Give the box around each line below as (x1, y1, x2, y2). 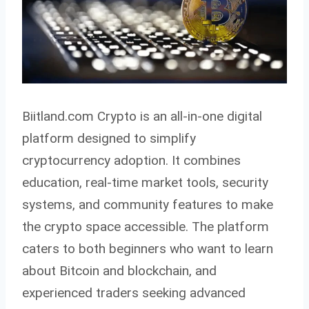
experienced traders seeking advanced (22, 284, 246, 301)
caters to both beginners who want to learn (22, 240, 273, 257)
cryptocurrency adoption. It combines (22, 152, 241, 168)
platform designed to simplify (22, 130, 196, 146)
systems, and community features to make (22, 196, 273, 212)
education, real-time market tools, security (22, 174, 268, 190)
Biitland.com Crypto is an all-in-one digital (22, 108, 262, 124)
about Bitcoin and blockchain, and (22, 262, 217, 279)
